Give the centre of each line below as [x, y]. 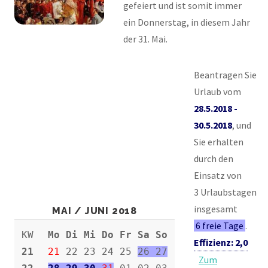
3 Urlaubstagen [225, 192]
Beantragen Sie [225, 74]
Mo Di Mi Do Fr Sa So [108, 234]
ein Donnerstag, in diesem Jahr [187, 22]
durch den [214, 158]
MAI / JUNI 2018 [95, 211]
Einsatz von [218, 175]
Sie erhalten [219, 141]
